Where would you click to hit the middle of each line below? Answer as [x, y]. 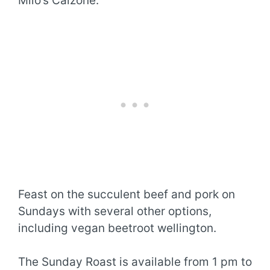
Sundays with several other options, [115, 211]
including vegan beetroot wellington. [117, 228]
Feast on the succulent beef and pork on [127, 194]
